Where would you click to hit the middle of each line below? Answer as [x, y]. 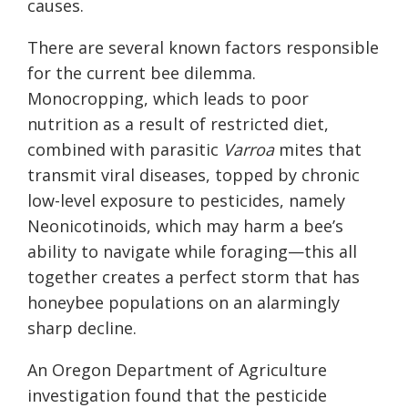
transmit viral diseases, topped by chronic [194, 175]
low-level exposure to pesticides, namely [186, 201]
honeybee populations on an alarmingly [184, 303]
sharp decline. [87, 328]
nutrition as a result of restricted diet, [178, 124]
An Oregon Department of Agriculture [177, 370]
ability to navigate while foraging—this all [192, 252]
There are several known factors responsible [203, 48]
